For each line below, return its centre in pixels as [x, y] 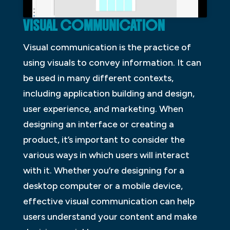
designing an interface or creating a [98, 124]
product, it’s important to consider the [104, 139]
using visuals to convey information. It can [112, 62]
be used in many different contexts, [98, 78]
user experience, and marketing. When [103, 109]
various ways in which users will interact [106, 155]
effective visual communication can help [109, 201]
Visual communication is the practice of [107, 47]
